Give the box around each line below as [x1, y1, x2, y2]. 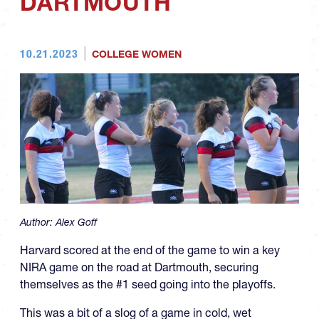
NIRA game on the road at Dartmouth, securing [20, 259, 258, 274]
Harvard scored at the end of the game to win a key [20, 242, 280, 257]
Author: [20, 215, 56, 229]
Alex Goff [56, 215, 97, 229]
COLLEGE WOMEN [91, 48, 182, 61]
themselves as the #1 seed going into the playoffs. [20, 276, 276, 291]
